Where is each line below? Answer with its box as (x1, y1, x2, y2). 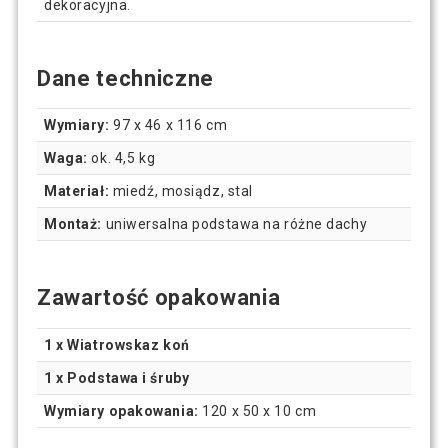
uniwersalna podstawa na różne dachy (102, 216, 368, 233)
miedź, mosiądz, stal (109, 183, 253, 200)
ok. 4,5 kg (87, 150, 156, 167)
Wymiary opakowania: (44, 403, 199, 420)
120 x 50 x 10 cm (198, 403, 317, 420)
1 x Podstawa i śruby (44, 370, 190, 387)
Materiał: (44, 183, 110, 200)
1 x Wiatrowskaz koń (44, 337, 190, 354)
